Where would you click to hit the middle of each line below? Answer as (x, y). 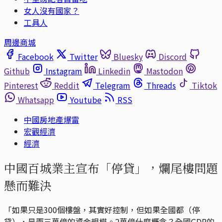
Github (17, 71)
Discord (173, 56)
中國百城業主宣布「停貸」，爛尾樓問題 (111, 167)
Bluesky (128, 56)
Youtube (86, 100)
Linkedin (114, 71)
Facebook (36, 56)
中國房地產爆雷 (52, 119)
